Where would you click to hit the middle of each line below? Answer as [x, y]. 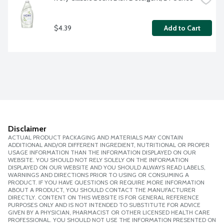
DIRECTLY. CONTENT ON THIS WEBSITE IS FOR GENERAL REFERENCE [103, 197]
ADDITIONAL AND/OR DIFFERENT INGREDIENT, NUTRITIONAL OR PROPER [109, 145]
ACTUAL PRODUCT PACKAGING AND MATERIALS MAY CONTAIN [95, 137]
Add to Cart [182, 28]
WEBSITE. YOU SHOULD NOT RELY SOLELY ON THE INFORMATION [98, 160]
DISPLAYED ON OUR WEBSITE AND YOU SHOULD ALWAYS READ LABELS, [107, 167]
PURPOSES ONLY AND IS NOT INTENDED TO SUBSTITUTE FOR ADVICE [104, 205]
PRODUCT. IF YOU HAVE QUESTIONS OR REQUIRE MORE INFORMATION [106, 182]
